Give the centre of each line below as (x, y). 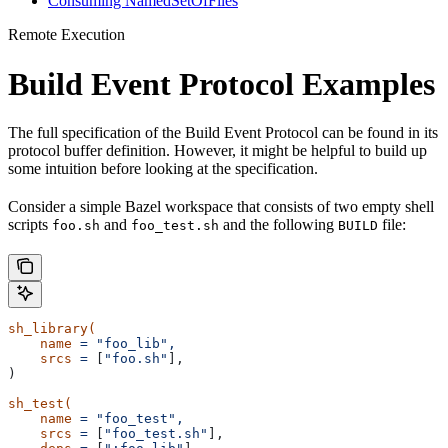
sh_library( (52, 329)
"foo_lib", (132, 344)
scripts (30, 225)
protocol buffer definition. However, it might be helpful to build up (217, 151)
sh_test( (40, 404)
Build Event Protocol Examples (221, 83)
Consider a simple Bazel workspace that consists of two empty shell (221, 207)
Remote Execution (66, 35)
